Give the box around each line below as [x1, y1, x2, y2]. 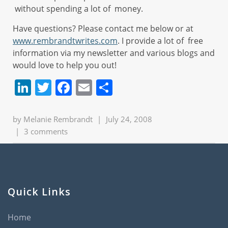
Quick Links [8, 185, 71, 198]
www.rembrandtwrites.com [13, 35, 118, 46]
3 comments [24, 126, 68, 136]
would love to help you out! [13, 60, 117, 71]
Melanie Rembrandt [23, 114, 93, 124]
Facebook [72, 76, 145, 98]
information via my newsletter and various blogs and [13, 47, 215, 59]
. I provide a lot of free [118, 35, 203, 46]
